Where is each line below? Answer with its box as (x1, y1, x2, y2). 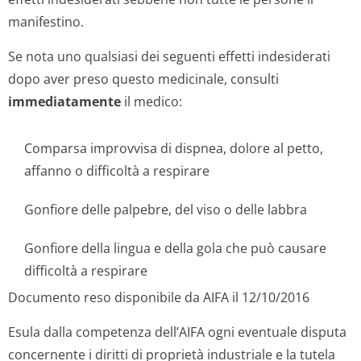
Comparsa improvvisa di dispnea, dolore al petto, (24, 139, 323, 157)
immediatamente (8, 93, 121, 110)
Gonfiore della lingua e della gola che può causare (24, 239, 326, 257)
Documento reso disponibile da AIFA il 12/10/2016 (8, 288, 309, 306)
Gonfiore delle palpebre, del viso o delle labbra (24, 201, 307, 218)
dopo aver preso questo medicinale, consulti (8, 70, 279, 88)
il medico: (121, 93, 182, 110)
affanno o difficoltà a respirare (24, 162, 210, 180)
